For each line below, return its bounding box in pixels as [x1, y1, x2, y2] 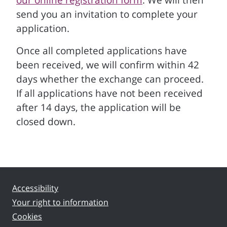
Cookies [12, 211, 42, 222]
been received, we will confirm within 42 [16, 58, 199, 71]
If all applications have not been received [16, 87, 203, 100]
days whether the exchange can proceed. [16, 72, 204, 86]
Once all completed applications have [16, 44, 187, 57]
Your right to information [12, 197, 108, 208]
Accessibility [12, 182, 58, 194]
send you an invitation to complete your [16, 8, 198, 21]
